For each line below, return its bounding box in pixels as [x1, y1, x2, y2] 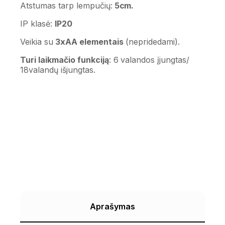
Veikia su [20, 37, 53, 47]
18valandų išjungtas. [20, 65, 95, 75]
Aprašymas [90, 201, 135, 212]
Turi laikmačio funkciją [20, 55, 109, 65]
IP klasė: [20, 19, 55, 29]
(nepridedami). [123, 37, 180, 47]
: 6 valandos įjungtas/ [108, 55, 190, 65]
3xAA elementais [53, 37, 124, 47]
